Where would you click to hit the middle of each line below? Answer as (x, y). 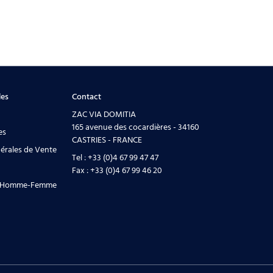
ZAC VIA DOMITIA (104, 115)
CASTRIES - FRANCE (107, 140)
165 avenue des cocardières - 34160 (135, 127)
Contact (86, 97)
